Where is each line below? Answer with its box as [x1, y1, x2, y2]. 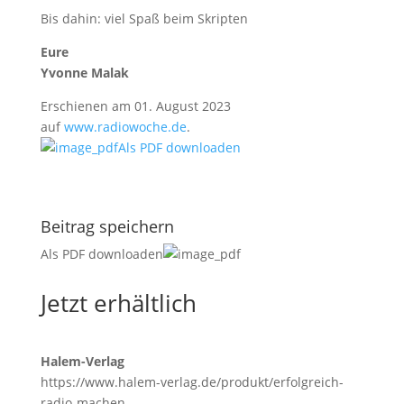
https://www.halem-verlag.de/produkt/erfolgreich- [40, 372, 344, 390]
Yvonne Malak [40, 63, 129, 81]
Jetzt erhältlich [40, 286, 197, 319]
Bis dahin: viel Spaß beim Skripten [40, 9, 248, 27]
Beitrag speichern [40, 215, 174, 237]
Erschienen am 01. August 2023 [40, 96, 231, 115]
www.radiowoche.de [63, 117, 187, 135]
